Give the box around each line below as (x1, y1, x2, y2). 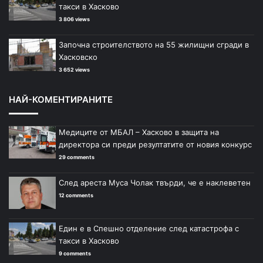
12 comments (59, 192, 93, 199)
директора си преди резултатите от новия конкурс (59, 140, 252, 150)
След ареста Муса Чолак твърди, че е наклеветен (59, 178, 251, 188)
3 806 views (59, 16, 90, 23)
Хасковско (59, 52, 97, 62)
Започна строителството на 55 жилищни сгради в (59, 40, 249, 50)
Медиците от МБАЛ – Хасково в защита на (59, 127, 219, 137)
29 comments (59, 154, 95, 161)
